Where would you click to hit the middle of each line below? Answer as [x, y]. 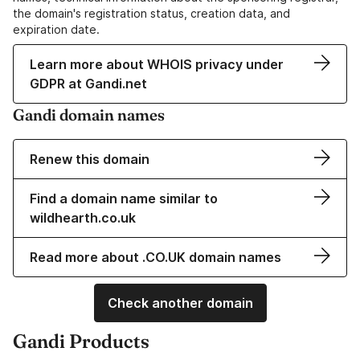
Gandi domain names [89, 115]
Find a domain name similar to [124, 199]
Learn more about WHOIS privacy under [157, 65]
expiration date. [56, 30]
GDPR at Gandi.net [88, 84]
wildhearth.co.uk [83, 218]
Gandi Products [81, 342]
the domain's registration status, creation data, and [151, 14]
